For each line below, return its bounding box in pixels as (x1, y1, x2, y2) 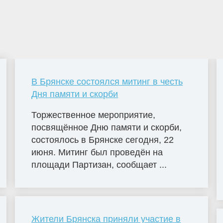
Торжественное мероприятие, (31, 110, 156, 120)
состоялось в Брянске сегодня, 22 (31, 134, 174, 145)
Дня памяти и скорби (31, 89, 118, 99)
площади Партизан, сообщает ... (31, 159, 167, 170)
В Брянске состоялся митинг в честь (31, 76, 183, 87)
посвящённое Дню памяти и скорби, (31, 122, 182, 132)
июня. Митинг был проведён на (31, 147, 163, 157)
